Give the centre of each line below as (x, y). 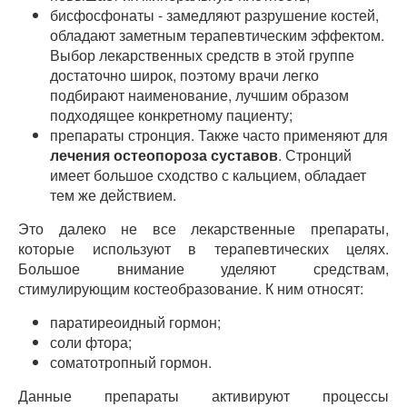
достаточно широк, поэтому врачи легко (184, 75)
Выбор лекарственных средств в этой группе (202, 55)
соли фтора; (91, 342)
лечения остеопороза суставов (164, 155)
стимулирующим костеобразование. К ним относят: (191, 288)
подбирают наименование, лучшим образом (199, 95)
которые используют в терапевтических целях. (203, 248)
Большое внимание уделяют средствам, (203, 268)
